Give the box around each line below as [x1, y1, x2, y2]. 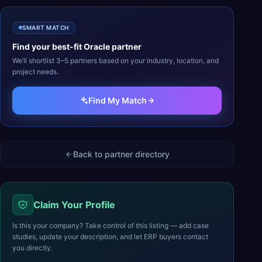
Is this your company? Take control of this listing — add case [12, 220, 209, 230]
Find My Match [88, 95, 147, 105]
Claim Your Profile [33, 198, 115, 211]
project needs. [12, 67, 58, 76]
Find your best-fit [12, 41, 84, 51]
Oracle [84, 41, 110, 51]
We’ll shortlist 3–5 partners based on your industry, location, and [12, 56, 219, 65]
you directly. [12, 243, 53, 252]
